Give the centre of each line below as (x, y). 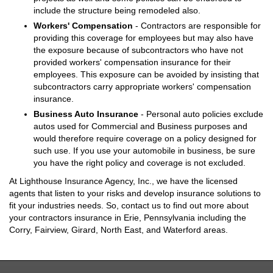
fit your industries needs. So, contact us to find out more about (129, 206)
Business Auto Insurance (86, 114)
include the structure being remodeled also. (117, 11)
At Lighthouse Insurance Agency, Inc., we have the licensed (123, 181)
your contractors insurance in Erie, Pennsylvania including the (128, 218)
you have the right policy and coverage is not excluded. (140, 163)
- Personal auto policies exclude (201, 114)
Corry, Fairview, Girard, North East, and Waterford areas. (119, 230)
